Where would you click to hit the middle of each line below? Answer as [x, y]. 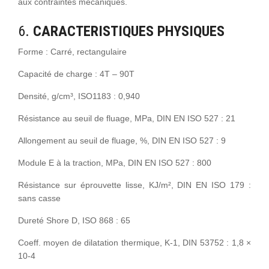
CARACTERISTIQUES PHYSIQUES [129, 31]
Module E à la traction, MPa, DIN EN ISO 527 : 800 [115, 162]
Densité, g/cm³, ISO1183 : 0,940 [79, 96]
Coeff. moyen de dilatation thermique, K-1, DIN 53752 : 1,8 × [134, 242]
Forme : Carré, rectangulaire [72, 51]
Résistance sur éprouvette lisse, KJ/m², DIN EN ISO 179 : [134, 185]
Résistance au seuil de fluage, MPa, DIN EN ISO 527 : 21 [127, 118]
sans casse [39, 198]
